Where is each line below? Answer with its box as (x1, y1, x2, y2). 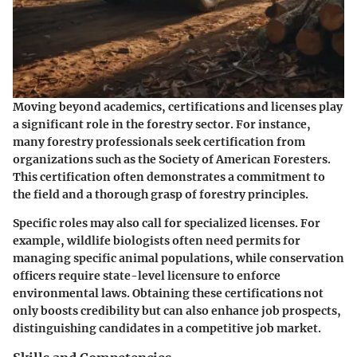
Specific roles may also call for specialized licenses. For (13, 216, 320, 230)
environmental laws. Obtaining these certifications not (13, 286, 324, 300)
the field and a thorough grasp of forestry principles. (13, 187, 308, 202)
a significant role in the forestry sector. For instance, (13, 117, 311, 131)
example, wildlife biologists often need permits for (13, 233, 300, 248)
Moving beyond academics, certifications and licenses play (13, 100, 343, 114)
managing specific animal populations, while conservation (13, 251, 344, 265)
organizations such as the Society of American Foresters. (13, 152, 331, 167)
